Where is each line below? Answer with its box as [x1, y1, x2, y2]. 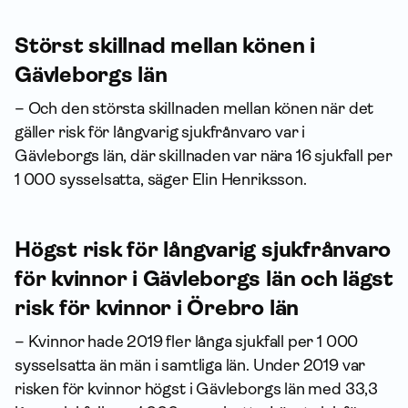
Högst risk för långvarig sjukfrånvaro [15, 237, 392, 262]
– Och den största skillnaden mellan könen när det [15, 99, 374, 117]
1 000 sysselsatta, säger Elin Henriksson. [15, 170, 307, 189]
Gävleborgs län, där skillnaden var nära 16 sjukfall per [15, 147, 393, 165]
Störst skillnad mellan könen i [15, 33, 315, 58]
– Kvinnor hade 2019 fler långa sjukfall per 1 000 [15, 332, 359, 351]
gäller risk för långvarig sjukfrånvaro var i [15, 123, 306, 141]
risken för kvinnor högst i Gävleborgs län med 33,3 [15, 380, 379, 398]
